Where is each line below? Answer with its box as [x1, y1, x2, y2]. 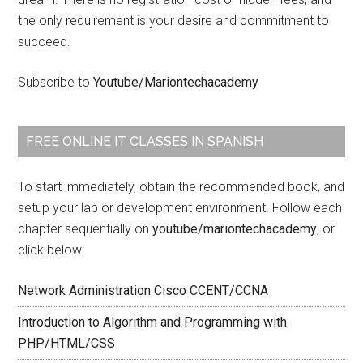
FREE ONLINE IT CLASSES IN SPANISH [26, 134, 264, 149]
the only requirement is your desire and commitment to [18, 13, 330, 28]
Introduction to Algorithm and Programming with [18, 314, 288, 330]
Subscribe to [18, 75, 94, 90]
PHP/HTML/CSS [18, 335, 116, 351]
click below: [18, 242, 85, 258]
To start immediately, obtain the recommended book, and [18, 179, 345, 194]
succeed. [18, 34, 71, 49]
